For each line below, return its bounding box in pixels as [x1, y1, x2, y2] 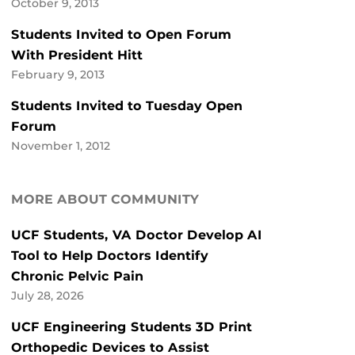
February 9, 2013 [11, 68, 105, 82]
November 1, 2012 [11, 139, 110, 153]
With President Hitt [11, 48, 143, 63]
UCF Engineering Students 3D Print [11, 319, 252, 335]
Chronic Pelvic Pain [11, 269, 143, 284]
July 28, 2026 [11, 289, 84, 303]
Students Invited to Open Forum [11, 27, 231, 43]
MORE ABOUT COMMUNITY [11, 192, 199, 208]
